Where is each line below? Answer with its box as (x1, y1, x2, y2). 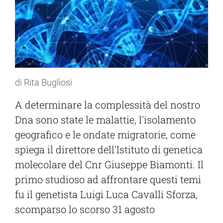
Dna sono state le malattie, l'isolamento (15, 113, 196, 126)
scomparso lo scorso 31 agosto (15, 203, 155, 216)
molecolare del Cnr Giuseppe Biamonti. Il (15, 158, 204, 171)
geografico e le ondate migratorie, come (15, 128, 196, 141)
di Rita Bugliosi (15, 77, 72, 88)
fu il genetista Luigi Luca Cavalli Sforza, (15, 188, 198, 201)
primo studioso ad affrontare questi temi (15, 173, 201, 186)
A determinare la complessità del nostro (15, 98, 200, 111)
